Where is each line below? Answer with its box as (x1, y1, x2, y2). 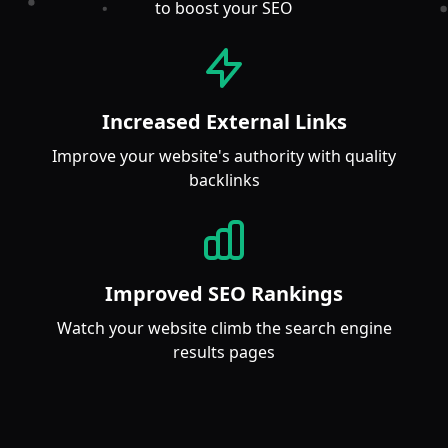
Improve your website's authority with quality (52, 145, 396, 167)
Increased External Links (101, 108, 347, 135)
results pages (173, 341, 275, 363)
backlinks (188, 169, 260, 191)
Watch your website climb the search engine (56, 317, 392, 339)
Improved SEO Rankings (105, 280, 343, 307)
